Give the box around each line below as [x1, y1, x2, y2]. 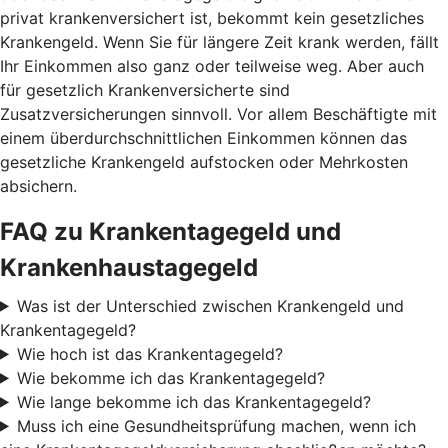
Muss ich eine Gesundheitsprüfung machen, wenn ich [16, 415, 416, 436]
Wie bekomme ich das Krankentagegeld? [16, 367, 325, 388]
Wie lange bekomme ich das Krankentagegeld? [16, 391, 371, 412]
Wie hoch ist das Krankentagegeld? [16, 343, 283, 364]
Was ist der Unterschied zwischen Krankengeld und [16, 295, 404, 316]
